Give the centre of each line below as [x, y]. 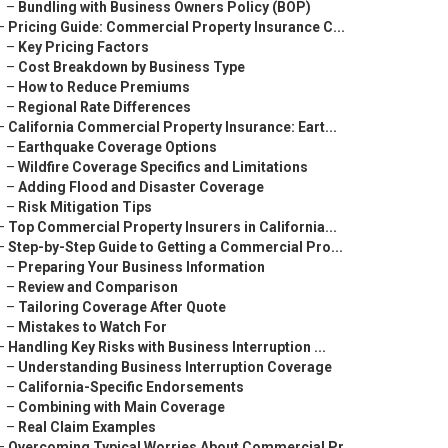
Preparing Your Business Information [141, 267]
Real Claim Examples [87, 427]
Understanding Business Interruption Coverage [175, 367]
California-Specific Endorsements [131, 387]
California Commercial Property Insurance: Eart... [172, 127]
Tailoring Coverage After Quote [122, 307]
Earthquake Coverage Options [117, 147]
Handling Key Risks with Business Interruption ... [167, 347]
